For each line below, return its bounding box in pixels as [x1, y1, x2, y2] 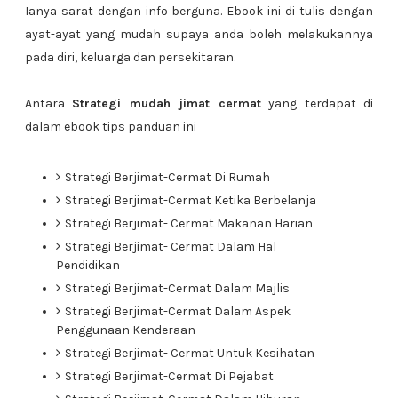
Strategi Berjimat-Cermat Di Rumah [64, 170, 270, 185]
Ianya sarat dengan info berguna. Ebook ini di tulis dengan [24, 4, 374, 19]
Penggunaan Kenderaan [55, 322, 195, 338]
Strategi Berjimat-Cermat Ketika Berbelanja [64, 193, 316, 208]
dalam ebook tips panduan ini [24, 119, 196, 134]
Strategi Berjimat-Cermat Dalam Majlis [64, 281, 290, 296]
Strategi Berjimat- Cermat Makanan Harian [64, 216, 313, 231]
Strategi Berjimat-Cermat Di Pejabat [64, 369, 274, 384]
